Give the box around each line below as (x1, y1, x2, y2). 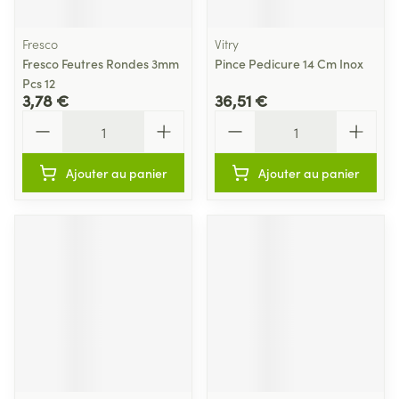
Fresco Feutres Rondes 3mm (22, 54, 179, 72)
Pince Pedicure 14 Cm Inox (215, 54, 363, 72)
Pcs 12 (22, 74, 55, 92)
